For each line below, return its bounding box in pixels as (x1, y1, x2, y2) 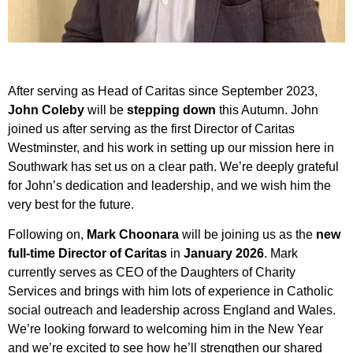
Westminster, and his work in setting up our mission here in (8, 141, 334, 154)
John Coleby (8, 103, 84, 117)
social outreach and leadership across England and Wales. (8, 303, 336, 318)
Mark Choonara (87, 228, 179, 242)
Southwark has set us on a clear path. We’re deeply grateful (8, 160, 339, 173)
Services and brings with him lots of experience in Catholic (8, 284, 333, 299)
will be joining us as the (179, 228, 316, 242)
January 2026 (180, 247, 264, 261)
